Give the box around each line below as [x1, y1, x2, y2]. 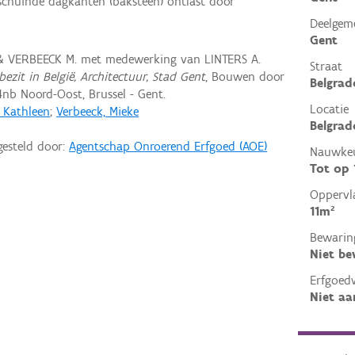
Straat [309, 59, 342, 74]
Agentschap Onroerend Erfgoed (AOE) [69, 139, 268, 155]
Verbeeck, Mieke [56, 104, 139, 120]
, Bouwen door [205, 69, 285, 85]
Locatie [309, 101, 349, 117]
